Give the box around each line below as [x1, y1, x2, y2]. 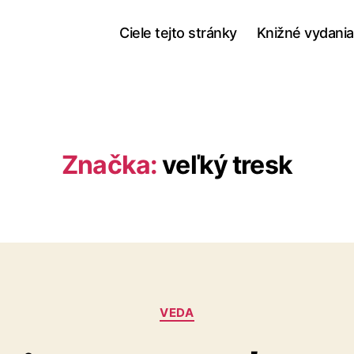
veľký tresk [162, 149, 292, 180]
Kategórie [176, 297, 239, 314]
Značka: [62, 149, 158, 180]
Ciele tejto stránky [119, 24, 237, 41]
